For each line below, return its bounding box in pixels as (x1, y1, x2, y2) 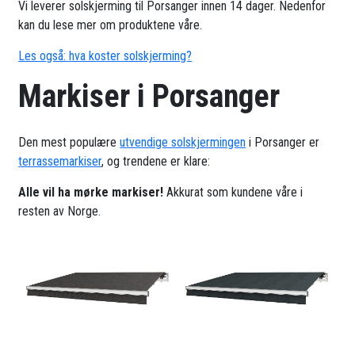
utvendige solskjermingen (120, 135, 246, 151)
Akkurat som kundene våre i (163, 185, 303, 200)
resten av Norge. (18, 204, 101, 219)
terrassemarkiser (18, 154, 102, 170)
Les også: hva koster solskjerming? (18, 48, 193, 64)
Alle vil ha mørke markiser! (18, 185, 164, 200)
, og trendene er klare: (101, 154, 211, 170)
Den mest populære (18, 135, 120, 151)
